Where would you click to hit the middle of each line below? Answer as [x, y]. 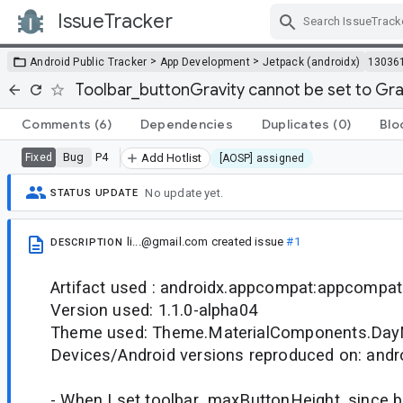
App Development [205, 62]
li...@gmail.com [167, 242]
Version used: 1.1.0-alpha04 [154, 310]
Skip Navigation [270, 37]
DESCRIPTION [87, 243]
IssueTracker [115, 21]
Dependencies [186, 124]
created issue [247, 242]
